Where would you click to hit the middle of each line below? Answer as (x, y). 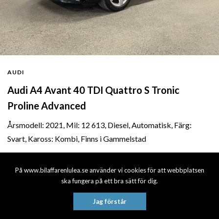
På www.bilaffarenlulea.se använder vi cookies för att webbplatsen (109, 170)
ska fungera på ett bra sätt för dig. (109, 181)
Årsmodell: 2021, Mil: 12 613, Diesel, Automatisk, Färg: (99, 125)
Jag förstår (109, 201)
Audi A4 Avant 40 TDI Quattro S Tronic (93, 90)
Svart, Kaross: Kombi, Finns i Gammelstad (77, 139)
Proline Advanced (47, 106)
